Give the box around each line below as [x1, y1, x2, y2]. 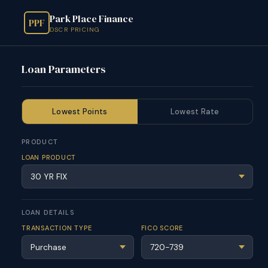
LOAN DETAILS [22, 208, 74, 217]
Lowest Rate [170, 106, 220, 117]
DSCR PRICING [50, 26, 100, 33]
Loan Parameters [22, 62, 106, 77]
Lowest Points [52, 106, 108, 117]
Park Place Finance [50, 12, 133, 25]
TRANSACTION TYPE [22, 224, 92, 232]
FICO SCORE [141, 224, 184, 232]
